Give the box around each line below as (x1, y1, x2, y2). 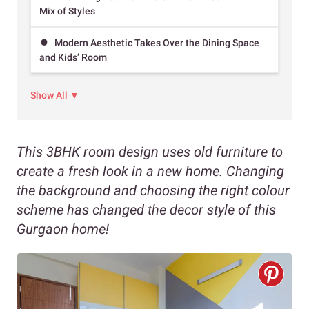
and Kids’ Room (39, 52, 107, 63)
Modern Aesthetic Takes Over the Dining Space (54, 37, 259, 49)
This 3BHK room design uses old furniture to (17, 143, 283, 160)
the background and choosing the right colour (17, 181, 290, 199)
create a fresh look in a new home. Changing (17, 162, 284, 179)
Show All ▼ (30, 89, 79, 101)
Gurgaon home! (17, 220, 109, 237)
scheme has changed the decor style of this (17, 201, 276, 218)
